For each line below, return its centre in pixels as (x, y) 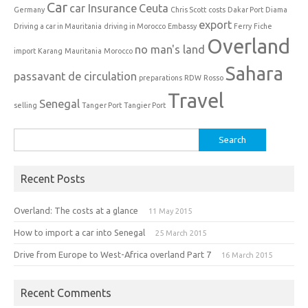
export (215, 24)
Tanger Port (102, 105)
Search (27, 136)
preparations (161, 77)
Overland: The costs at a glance (76, 210)
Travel (196, 100)
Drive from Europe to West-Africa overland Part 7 (112, 254)
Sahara (254, 73)
